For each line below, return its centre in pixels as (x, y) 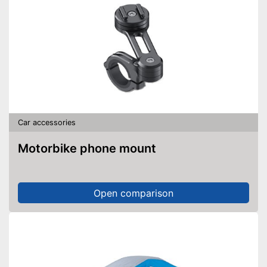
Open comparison (133, 193)
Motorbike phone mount (92, 148)
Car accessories (47, 122)
